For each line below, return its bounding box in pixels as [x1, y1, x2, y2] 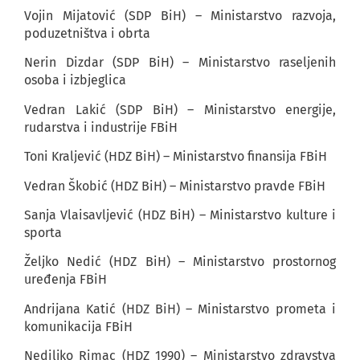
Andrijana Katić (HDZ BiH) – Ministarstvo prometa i [24, 301, 336, 317]
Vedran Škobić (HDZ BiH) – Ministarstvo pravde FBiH [24, 178, 325, 194]
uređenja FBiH [24, 272, 107, 288]
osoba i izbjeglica [24, 72, 126, 88]
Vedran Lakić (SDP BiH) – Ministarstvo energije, [24, 101, 336, 117]
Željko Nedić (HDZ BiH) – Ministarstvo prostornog [24, 254, 336, 270]
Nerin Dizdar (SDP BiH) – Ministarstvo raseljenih [24, 55, 336, 71]
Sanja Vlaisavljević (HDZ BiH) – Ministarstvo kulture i [24, 207, 336, 223]
